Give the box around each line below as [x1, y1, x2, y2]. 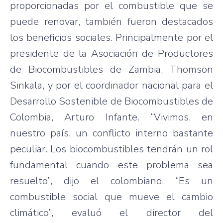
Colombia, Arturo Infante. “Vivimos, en [10, 110, 213, 124]
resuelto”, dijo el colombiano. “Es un [10, 174, 213, 188]
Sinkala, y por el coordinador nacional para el [10, 78, 213, 92]
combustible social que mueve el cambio [10, 190, 213, 204]
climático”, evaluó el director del [10, 206, 213, 220]
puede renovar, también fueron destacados [10, 14, 213, 28]
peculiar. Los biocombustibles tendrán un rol [10, 142, 213, 156]
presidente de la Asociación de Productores [10, 46, 213, 60]
